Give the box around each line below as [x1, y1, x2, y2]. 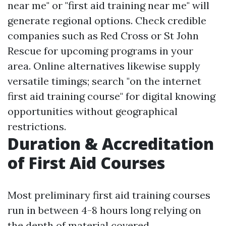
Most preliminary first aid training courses [8, 189, 210, 201]
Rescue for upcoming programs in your [8, 44, 193, 57]
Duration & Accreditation [8, 133, 214, 154]
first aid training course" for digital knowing [8, 90, 215, 102]
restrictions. [8, 120, 66, 133]
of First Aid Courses [8, 152, 165, 174]
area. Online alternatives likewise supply [8, 60, 200, 72]
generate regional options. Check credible [8, 14, 206, 27]
